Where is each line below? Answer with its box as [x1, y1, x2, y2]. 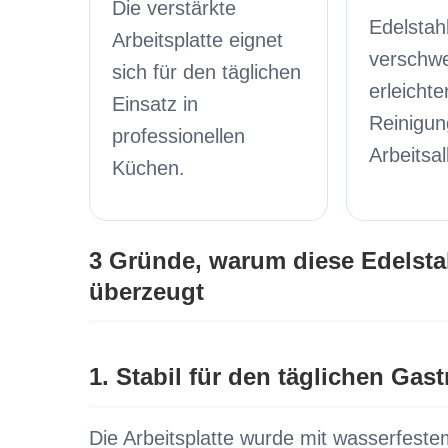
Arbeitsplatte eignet [111, 29, 283, 51]
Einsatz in [111, 93, 198, 115]
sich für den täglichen [111, 61, 301, 83]
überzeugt [88, 278, 204, 305]
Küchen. [111, 157, 185, 179]
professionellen [111, 125, 245, 147]
